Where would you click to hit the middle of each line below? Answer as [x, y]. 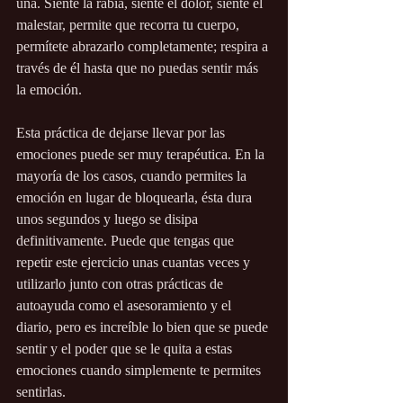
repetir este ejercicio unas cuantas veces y [135, 263]
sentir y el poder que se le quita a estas [126, 349]
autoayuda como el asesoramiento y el [125, 306]
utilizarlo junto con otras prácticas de [121, 284]
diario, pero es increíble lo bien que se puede [144, 327]
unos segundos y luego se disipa [109, 219]
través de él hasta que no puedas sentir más [139, 68]
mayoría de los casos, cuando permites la [133, 176]
